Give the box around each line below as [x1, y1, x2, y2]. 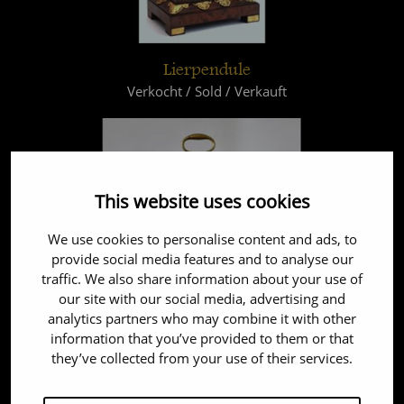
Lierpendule [162, 59, 251, 78]
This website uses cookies [94, 189, 310, 213]
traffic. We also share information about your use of [41, 270, 363, 288]
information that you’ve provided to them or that [50, 329, 353, 347]
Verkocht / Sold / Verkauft [126, 82, 287, 100]
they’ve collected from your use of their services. [51, 349, 353, 367]
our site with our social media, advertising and [59, 289, 345, 308]
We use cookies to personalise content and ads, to [47, 230, 357, 248]
